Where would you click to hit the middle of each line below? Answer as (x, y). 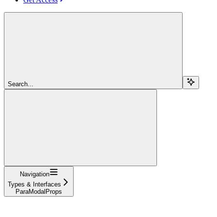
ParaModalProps (39, 191)
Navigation (34, 174)
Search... (21, 84)
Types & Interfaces (34, 184)
